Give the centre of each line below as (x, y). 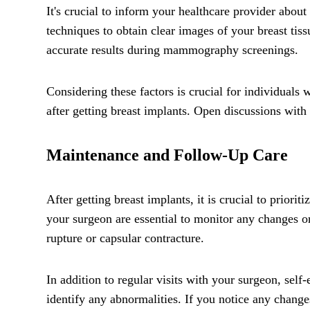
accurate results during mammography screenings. (172, 49)
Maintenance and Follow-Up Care (167, 155)
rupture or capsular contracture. (125, 238)
